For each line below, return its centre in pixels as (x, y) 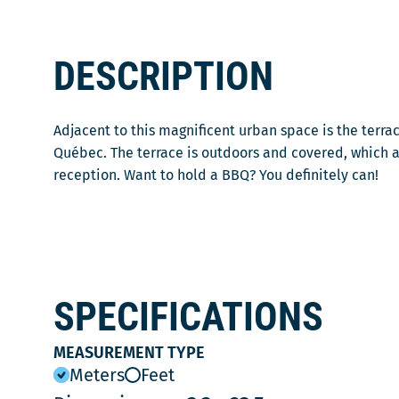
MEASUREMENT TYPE (129, 352)
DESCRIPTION (163, 76)
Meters (97, 375)
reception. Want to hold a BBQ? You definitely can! (216, 175)
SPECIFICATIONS (188, 317)
